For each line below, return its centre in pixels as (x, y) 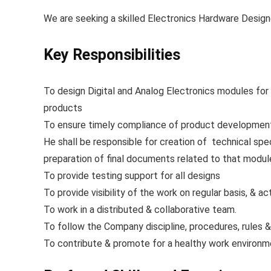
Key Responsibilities (112, 55)
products (63, 108)
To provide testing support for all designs (132, 176)
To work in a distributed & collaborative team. (140, 210)
